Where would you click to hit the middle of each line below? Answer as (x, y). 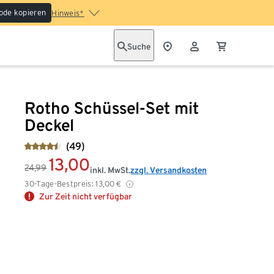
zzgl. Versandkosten (169, 170)
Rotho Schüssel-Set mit (112, 108)
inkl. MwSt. (110, 170)
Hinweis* (68, 13)
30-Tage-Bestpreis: (59, 184)
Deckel (50, 125)
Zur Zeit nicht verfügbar (86, 196)
